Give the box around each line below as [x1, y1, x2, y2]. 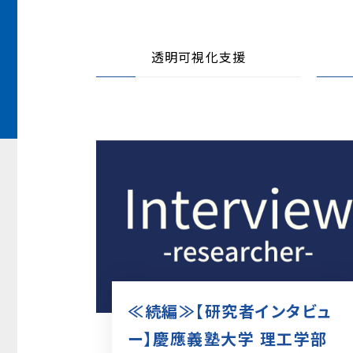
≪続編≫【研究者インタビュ [128, 299, 332, 322]
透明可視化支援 [150, 47, 247, 66]
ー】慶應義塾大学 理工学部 [128, 326, 328, 350]
